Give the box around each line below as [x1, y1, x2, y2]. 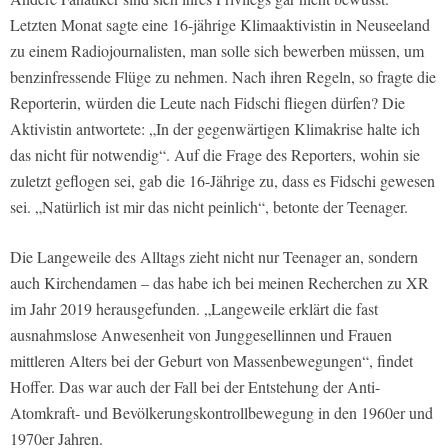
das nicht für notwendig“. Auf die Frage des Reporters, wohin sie [10, 144, 420, 166]
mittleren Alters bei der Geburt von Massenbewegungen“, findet [10, 350, 413, 372]
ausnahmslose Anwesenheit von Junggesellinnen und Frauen [10, 324, 392, 346]
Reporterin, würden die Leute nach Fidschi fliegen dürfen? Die [10, 92, 405, 114]
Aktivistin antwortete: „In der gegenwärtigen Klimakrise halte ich [10, 118, 420, 140]
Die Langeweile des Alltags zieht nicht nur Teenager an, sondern [10, 246, 418, 268]
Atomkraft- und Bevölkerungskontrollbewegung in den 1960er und [10, 402, 433, 424]
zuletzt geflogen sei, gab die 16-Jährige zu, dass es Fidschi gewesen [10, 170, 435, 192]
